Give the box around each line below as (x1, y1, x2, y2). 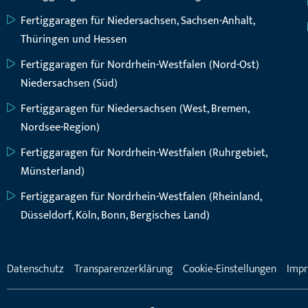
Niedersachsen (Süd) (21, 74, 118, 93)
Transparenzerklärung (74, 260, 173, 278)
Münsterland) (21, 162, 85, 181)
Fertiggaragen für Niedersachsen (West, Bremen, (21, 100, 249, 118)
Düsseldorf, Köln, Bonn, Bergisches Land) (21, 206, 210, 225)
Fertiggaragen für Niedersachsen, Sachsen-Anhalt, (21, 12, 254, 30)
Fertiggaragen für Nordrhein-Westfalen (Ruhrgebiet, (21, 144, 267, 162)
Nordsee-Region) (21, 118, 100, 137)
